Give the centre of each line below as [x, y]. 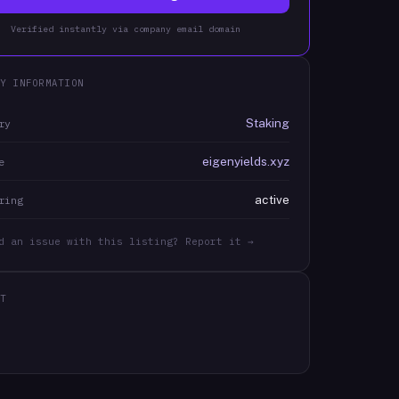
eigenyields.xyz [245, 161]
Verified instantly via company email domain [125, 29]
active [272, 199]
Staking [267, 123]
